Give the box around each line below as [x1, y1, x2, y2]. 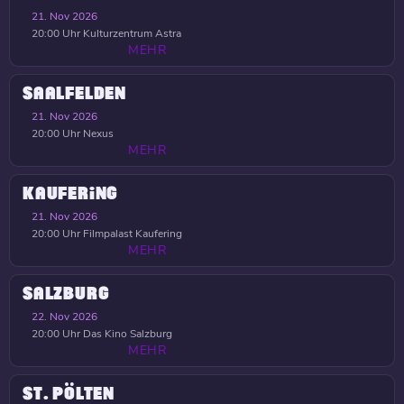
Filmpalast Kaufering [80, 226, 182, 241]
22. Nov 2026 [32, 309, 97, 324]
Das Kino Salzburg [80, 326, 172, 341]
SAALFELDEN [23, 85, 126, 103]
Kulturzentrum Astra [80, 26, 181, 41]
